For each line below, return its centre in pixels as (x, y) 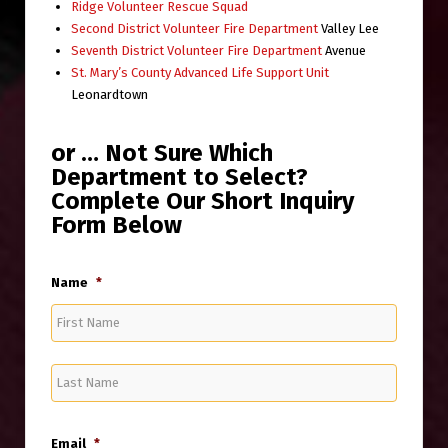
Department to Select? (179, 176)
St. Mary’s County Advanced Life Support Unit (200, 72)
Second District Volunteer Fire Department (194, 28)
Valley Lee (348, 28)
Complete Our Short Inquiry (202, 200)
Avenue (344, 50)
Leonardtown (109, 94)
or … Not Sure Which (162, 152)
